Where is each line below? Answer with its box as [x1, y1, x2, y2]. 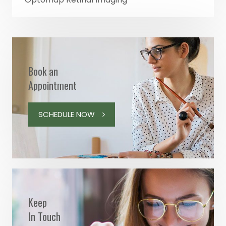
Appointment [28, 77, 77, 93]
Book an [28, 63, 58, 79]
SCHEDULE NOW [38, 108, 95, 120]
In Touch [28, 208, 61, 224]
